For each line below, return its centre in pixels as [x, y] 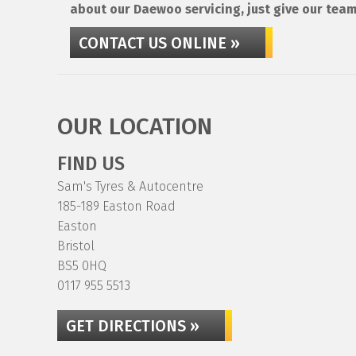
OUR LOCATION [135, 126]
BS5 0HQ [82, 266]
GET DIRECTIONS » [133, 326]
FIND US [91, 164]
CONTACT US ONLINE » [159, 43]
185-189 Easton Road [116, 206]
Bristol [76, 246]
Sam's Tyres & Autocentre [130, 186]
